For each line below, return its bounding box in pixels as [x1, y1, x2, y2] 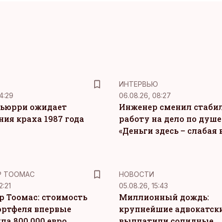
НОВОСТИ [119, 170, 154, 178]
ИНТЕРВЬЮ [119, 80, 158, 88]
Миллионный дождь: [119, 192, 209, 202]
